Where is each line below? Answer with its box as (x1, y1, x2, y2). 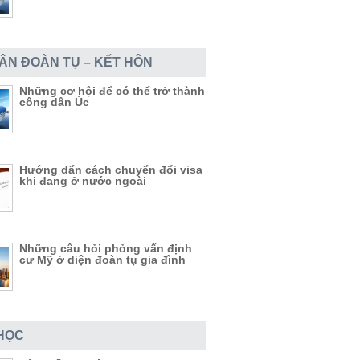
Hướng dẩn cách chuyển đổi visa (19, 163, 202, 176)
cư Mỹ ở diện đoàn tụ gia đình (19, 253, 186, 266)
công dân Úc (19, 96, 89, 108)
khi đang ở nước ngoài (19, 174, 146, 187)
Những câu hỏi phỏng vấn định (19, 242, 192, 255)
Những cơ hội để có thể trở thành (19, 84, 205, 97)
